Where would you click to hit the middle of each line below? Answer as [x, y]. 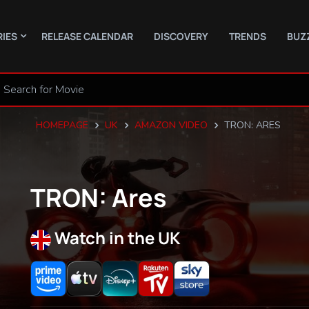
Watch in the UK [118, 238]
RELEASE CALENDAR [87, 36]
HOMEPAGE [62, 125]
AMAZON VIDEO [171, 125]
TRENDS [248, 36]
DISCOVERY [181, 36]
